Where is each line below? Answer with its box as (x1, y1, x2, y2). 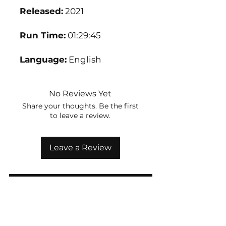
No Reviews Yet (49, 89, 111, 98)
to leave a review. (50, 111, 110, 120)
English (67, 54, 101, 65)
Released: (20, 6, 63, 16)
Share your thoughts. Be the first (22, 101, 139, 110)
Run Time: (20, 30, 66, 40)
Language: (20, 54, 67, 65)
